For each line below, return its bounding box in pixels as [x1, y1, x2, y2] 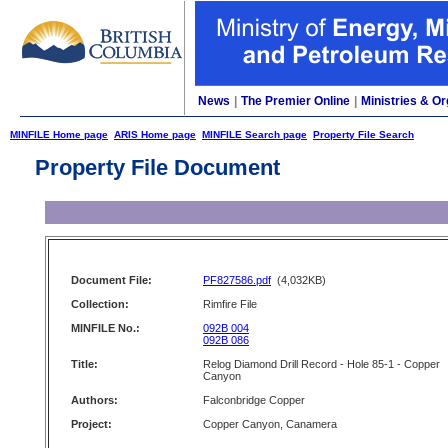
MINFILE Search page [202, 129, 307, 140]
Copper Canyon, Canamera [203, 418, 337, 430]
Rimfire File [203, 298, 257, 310]
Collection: [71, 298, 129, 310]
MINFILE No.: [71, 322, 140, 334]
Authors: [71, 394, 118, 406]
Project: [71, 418, 112, 430]
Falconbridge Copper [203, 394, 305, 406]
